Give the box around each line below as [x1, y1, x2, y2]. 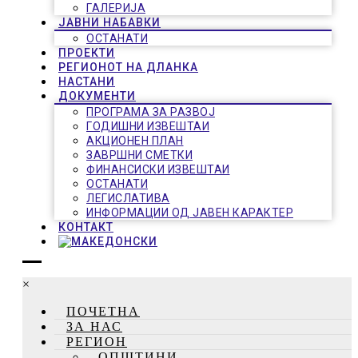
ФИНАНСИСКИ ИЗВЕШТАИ [86, 163, 230, 176]
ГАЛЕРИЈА [86, 2, 145, 14]
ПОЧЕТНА [66, 304, 140, 318]
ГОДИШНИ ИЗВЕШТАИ [86, 120, 209, 133]
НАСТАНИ [58, 75, 115, 88]
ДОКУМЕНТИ [58, 89, 136, 102]
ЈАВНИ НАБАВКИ [58, 16, 161, 29]
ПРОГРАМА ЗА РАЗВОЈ [86, 105, 215, 118]
